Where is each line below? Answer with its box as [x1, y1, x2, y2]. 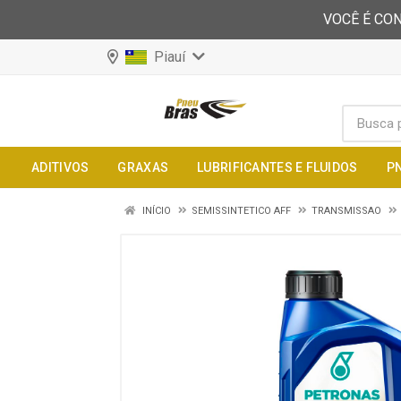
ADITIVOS [31, 160, 90, 175]
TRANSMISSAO [311, 205, 381, 217]
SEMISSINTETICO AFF [192, 205, 291, 217]
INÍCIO [140, 205, 171, 217]
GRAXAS [117, 160, 169, 175]
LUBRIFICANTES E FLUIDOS [197, 160, 358, 175]
